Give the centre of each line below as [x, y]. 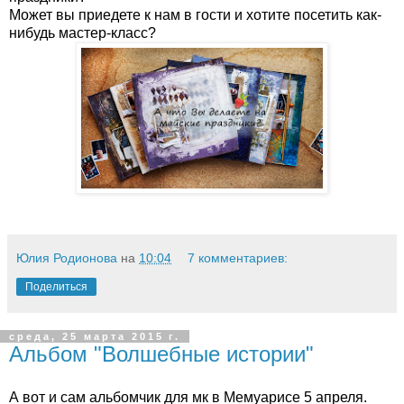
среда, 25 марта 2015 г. [95, 336]
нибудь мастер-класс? [83, 33]
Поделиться [56, 287]
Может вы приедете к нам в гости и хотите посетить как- [195, 15]
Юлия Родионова [67, 258]
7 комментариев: [238, 258]
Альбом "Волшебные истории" [161, 354]
